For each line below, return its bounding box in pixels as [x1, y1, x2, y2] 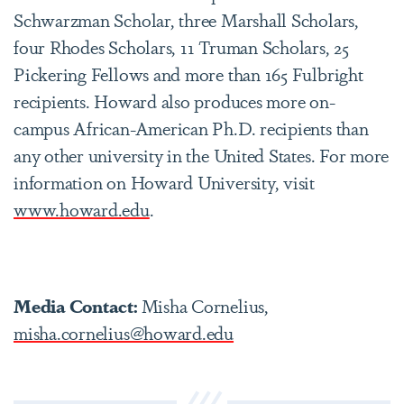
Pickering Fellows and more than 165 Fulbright [14, 60, 363, 87]
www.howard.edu [14, 196, 150, 222]
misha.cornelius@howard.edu [14, 319, 234, 345]
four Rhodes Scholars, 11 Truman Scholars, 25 [14, 33, 349, 60]
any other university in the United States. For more [14, 142, 390, 168]
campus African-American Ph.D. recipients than [14, 115, 369, 141]
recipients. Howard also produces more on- [14, 87, 335, 114]
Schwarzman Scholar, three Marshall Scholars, [14, 6, 359, 32]
